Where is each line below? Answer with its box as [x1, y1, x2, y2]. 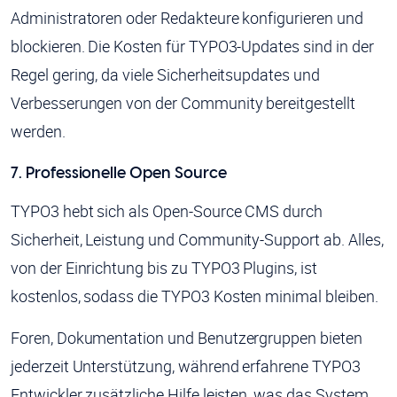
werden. [11, 121, 66, 143]
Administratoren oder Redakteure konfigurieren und [11, 7, 363, 29]
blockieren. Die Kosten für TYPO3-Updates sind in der [11, 35, 374, 58]
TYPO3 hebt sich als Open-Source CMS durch [11, 200, 323, 222]
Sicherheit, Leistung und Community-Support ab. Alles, [11, 229, 384, 251]
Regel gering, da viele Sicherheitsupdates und [11, 64, 320, 86]
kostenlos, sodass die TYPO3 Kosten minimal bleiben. [11, 285, 382, 307]
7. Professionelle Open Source [11, 166, 227, 183]
